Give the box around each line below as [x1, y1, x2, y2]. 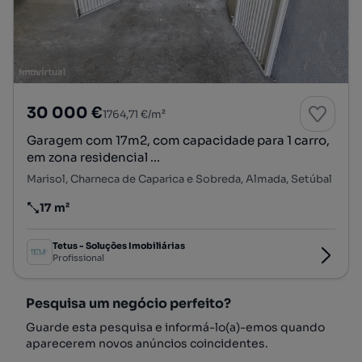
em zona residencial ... [27, 149, 160, 165]
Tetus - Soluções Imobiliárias [53, 240, 185, 252]
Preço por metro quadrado [26, 207, 179, 222]
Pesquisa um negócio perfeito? [26, 294, 231, 312]
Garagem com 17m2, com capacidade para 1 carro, [27, 132, 330, 148]
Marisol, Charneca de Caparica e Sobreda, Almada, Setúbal [27, 171, 332, 186]
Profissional [53, 252, 104, 264]
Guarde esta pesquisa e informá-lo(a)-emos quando [26, 319, 325, 335]
